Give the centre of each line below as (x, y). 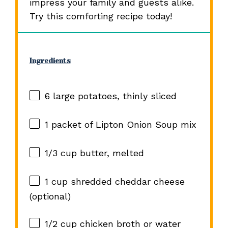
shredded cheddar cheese (126, 182)
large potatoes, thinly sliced (113, 96)
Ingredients (50, 61)
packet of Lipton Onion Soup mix (122, 125)
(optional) (50, 196)
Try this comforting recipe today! (101, 16)
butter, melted (110, 153)
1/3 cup (61, 153)
